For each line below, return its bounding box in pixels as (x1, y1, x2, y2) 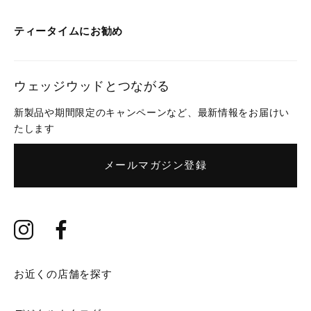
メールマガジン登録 (103, 158, 208, 172)
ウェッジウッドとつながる (14, 78, 170, 94)
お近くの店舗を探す (14, 267, 112, 281)
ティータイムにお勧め (14, 24, 123, 38)
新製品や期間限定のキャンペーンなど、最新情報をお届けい (14, 106, 289, 119)
